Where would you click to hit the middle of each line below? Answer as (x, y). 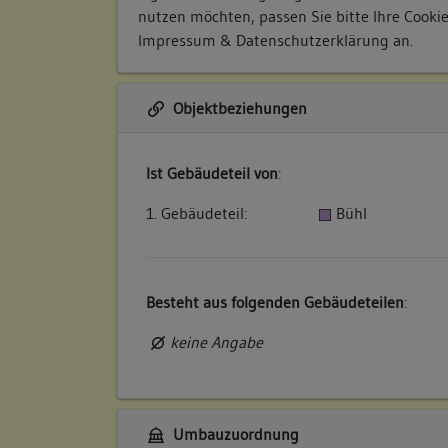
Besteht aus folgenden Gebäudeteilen (275, 302)
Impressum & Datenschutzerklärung (265, 39)
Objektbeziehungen (237, 108)
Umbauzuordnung (233, 434)
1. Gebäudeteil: (196, 213)
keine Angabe (216, 342)
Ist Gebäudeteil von (212, 173)
